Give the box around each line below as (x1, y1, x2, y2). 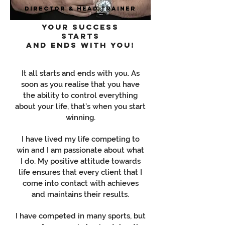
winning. (65, 113, 95, 122)
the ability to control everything (23, 91, 138, 100)
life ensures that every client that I (19, 168, 142, 177)
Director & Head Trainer (25, 5, 136, 12)
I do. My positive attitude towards (20, 157, 141, 166)
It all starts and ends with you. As (21, 69, 140, 78)
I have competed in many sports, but (15, 211, 146, 220)
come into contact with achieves (22, 179, 139, 188)
